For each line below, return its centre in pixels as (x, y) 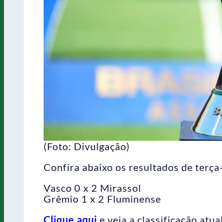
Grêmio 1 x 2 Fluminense (102, 198)
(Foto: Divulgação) (87, 146)
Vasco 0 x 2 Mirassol (92, 188)
